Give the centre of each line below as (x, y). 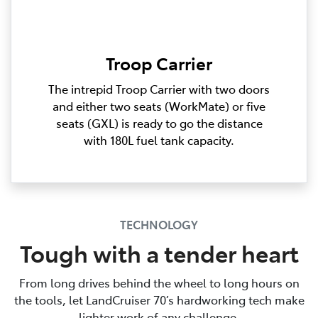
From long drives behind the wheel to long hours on (159, 282)
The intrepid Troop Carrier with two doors (159, 88)
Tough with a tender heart (159, 252)
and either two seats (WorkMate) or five (159, 105)
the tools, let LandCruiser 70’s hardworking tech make (159, 299)
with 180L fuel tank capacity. (159, 139)
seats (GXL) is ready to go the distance (159, 122)
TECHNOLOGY (159, 224)
